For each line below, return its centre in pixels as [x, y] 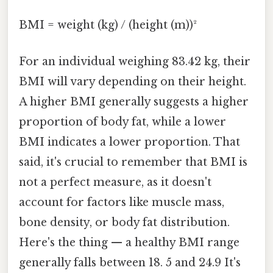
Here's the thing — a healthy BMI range [129, 242]
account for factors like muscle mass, [122, 202]
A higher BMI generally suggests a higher [134, 101]
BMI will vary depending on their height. [133, 81]
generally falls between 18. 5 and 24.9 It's [130, 262]
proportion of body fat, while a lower [122, 122]
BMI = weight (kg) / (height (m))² [108, 25]
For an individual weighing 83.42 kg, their [135, 61]
